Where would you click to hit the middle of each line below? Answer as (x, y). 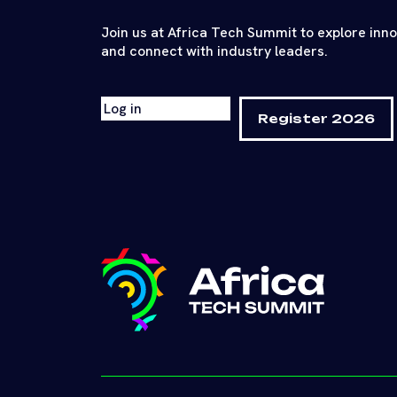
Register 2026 (316, 118)
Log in (123, 108)
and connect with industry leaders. (214, 51)
